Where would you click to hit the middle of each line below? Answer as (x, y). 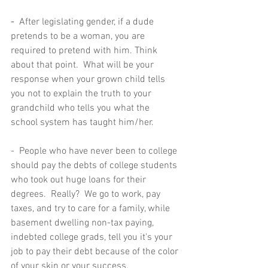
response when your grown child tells (89, 80)
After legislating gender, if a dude (88, 22)
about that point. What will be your (83, 65)
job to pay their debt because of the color (96, 252)
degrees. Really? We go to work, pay (87, 194)
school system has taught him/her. (85, 123)
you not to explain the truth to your (82, 94)
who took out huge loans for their (80, 180)
